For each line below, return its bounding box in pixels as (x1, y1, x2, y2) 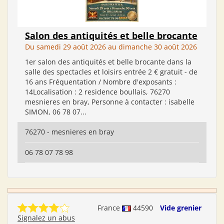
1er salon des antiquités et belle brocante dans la (25, 57, 191, 66)
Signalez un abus (17, 213, 75, 222)
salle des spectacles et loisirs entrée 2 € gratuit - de (25, 67, 197, 76)
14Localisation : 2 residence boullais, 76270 (25, 87, 170, 96)
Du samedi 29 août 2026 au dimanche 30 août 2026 (25, 42, 197, 51)
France (97, 203, 122, 212)
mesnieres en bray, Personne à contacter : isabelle (25, 97, 194, 106)
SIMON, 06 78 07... (25, 107, 86, 116)
